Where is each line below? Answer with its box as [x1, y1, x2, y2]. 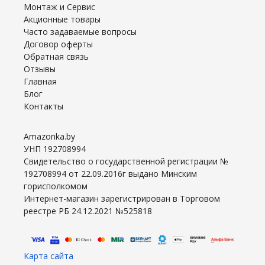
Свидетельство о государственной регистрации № [24, 155, 228, 167]
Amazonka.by [24, 130, 75, 142]
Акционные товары [24, 13, 101, 25]
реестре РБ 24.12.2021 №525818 [24, 205, 152, 216]
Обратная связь [24, 50, 89, 62]
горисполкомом [24, 180, 88, 192]
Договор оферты [24, 38, 93, 50]
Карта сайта [24, 250, 73, 261]
